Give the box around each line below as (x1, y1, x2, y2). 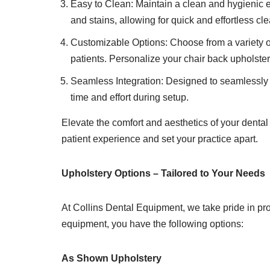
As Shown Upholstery (61, 253, 162, 263)
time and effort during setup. (71, 92, 189, 102)
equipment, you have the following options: (61, 219, 243, 229)
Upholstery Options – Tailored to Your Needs (61, 168, 265, 178)
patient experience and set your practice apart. (61, 134, 258, 144)
